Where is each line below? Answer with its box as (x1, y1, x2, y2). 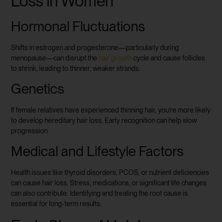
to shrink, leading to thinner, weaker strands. (11, 64, 141, 72)
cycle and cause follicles (132, 54, 206, 62)
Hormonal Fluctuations (11, 17, 145, 35)
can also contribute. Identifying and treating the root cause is (11, 189, 188, 198)
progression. (11, 127, 50, 135)
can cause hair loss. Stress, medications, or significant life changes (11, 179, 207, 187)
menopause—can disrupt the (11, 54, 99, 62)
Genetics (11, 80, 64, 97)
